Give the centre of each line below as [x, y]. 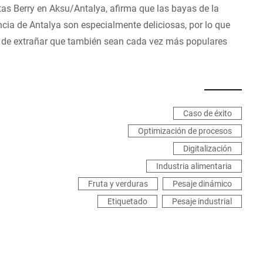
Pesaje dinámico [202, 183]
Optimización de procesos [185, 131]
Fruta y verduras [118, 183]
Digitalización [208, 148]
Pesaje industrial [202, 201]
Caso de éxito [208, 113]
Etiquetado [127, 201]
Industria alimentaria [194, 166]
